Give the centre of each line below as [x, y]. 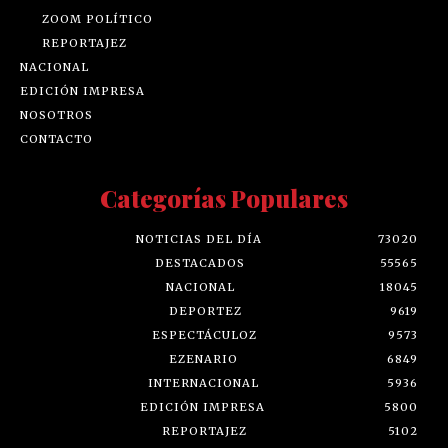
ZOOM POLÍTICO [97, 19]
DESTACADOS [200, 263]
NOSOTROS [56, 115]
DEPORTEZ [205, 311]
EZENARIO [203, 359]
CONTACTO [56, 139]
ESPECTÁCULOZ [204, 335]
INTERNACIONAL [203, 383]
